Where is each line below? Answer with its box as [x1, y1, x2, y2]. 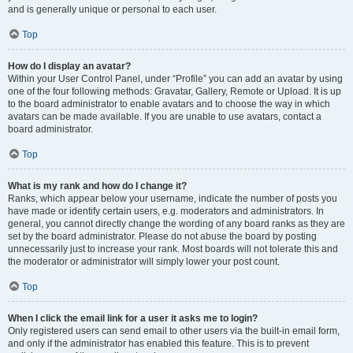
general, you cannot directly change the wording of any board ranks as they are [8, 218, 345, 229]
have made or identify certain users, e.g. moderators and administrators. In [8, 206, 324, 217]
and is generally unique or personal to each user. [8, 4, 217, 15]
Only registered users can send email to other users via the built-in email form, [8, 325, 340, 336]
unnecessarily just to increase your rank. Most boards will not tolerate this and [8, 243, 338, 255]
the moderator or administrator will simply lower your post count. [8, 256, 280, 267]
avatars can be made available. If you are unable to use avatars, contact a [8, 111, 321, 122]
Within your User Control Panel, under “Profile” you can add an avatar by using [8, 73, 343, 84]
